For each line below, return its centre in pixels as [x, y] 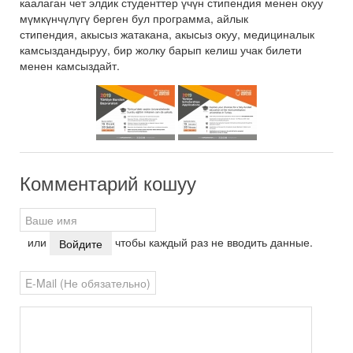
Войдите [81, 243]
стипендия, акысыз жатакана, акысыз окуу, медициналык [167, 33]
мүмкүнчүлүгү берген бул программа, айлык [134, 18]
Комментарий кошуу [108, 184]
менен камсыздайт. [70, 65]
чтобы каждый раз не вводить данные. [212, 242]
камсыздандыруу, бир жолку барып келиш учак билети [161, 49]
